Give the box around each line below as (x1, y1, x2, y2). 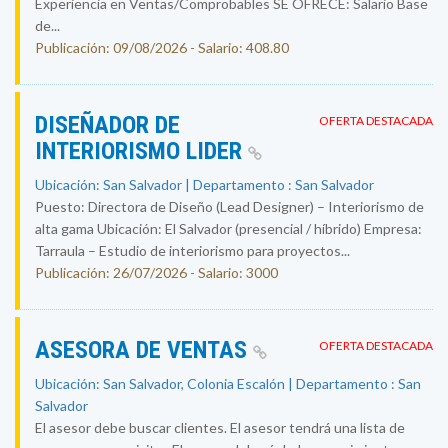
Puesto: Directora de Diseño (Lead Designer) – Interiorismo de (35, 198, 424, 215)
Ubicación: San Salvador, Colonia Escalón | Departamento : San (35, 375, 421, 392)
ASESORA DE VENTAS (35, 336, 253, 364)
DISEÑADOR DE (35, 111, 180, 139)
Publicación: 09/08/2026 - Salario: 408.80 (35, 39, 289, 56)
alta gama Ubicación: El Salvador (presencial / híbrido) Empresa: (35, 220, 422, 237)
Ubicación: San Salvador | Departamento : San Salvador (35, 176, 374, 193)
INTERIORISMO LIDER (35, 137, 248, 165)
